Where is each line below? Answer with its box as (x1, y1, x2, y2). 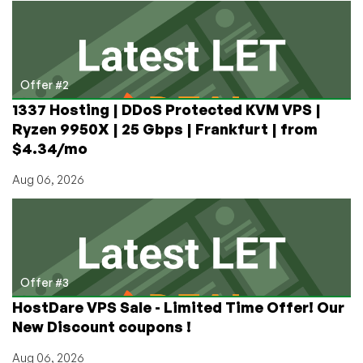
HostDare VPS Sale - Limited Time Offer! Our (12, 297, 344, 316)
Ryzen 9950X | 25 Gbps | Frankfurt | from (12, 119, 318, 138)
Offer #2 (20, 77, 69, 92)
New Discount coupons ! (12, 317, 191, 335)
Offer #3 (20, 275, 69, 289)
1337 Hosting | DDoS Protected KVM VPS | (12, 100, 321, 118)
